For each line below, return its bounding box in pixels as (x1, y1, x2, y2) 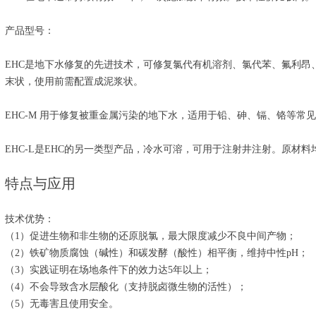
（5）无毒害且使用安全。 (5, 298, 119, 309)
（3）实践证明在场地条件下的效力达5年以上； (5, 265, 212, 275)
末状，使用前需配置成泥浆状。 (5, 76, 143, 87)
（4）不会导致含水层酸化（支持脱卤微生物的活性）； (5, 281, 247, 292)
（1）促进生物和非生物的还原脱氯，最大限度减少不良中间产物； (5, 231, 296, 241)
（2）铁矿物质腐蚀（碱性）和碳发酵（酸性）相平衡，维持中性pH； (5, 248, 308, 258)
